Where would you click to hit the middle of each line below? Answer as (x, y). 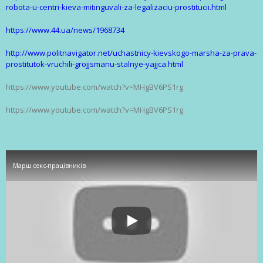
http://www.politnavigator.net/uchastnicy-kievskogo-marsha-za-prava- (131, 53)
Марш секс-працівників (49, 166)
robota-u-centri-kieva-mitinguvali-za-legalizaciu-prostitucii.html (116, 7)
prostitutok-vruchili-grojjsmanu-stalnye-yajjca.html (95, 64)
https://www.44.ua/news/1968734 (65, 30)
